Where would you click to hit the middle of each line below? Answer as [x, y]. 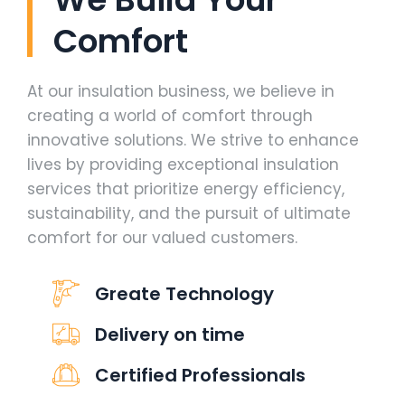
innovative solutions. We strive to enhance [193, 140]
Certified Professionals [200, 375]
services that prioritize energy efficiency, [186, 189]
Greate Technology [184, 294]
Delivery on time [170, 334]
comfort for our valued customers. [162, 238]
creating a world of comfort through [170, 116]
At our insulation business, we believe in [181, 91]
